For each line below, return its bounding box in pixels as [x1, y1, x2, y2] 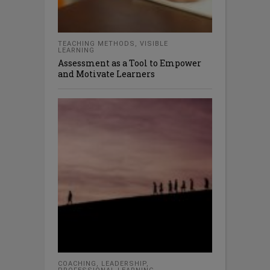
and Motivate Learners [58, 68, 155, 80]
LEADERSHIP [101, 260, 146, 268]
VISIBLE [140, 40, 168, 48]
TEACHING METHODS [58, 40, 135, 48]
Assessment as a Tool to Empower [58, 57, 201, 69]
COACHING [58, 260, 96, 268]
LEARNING [58, 46, 95, 54]
